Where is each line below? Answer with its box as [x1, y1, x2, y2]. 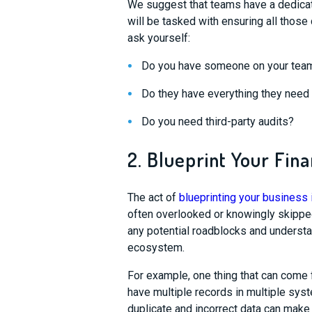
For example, [127, 269, 193, 282]
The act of [127, 191, 179, 204]
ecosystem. [127, 241, 187, 254]
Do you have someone [141, 59, 250, 72]
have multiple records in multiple [127, 286, 288, 299]
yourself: [144, 31, 190, 45]
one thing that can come [192, 269, 311, 282]
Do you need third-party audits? [141, 115, 294, 128]
